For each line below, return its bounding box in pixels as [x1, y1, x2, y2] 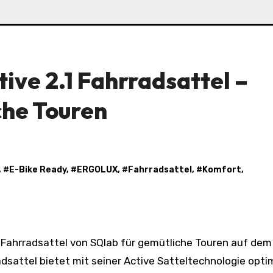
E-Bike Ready [9, 165, 66, 175]
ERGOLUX [77, 165, 118, 175]
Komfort [202, 165, 241, 175]
